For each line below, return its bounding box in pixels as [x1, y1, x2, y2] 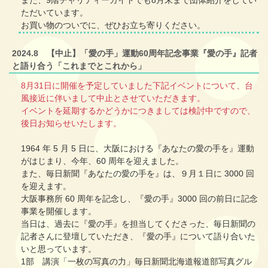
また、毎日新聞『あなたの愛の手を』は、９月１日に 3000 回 [21, 169, 254, 179]
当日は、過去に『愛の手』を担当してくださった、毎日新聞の [21, 219, 255, 229]
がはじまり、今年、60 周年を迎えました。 [21, 156, 184, 166]
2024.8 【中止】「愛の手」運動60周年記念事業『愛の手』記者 [12, 48, 257, 59]
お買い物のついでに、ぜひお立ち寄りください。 [21, 20, 205, 31]
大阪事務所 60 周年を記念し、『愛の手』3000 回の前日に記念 [21, 194, 258, 204]
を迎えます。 [21, 181, 71, 191]
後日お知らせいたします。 [21, 118, 121, 129]
